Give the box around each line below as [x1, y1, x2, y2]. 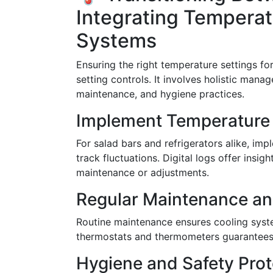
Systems [76, 29, 157, 52]
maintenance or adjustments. [76, 166, 209, 179]
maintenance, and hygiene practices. [76, 88, 244, 100]
